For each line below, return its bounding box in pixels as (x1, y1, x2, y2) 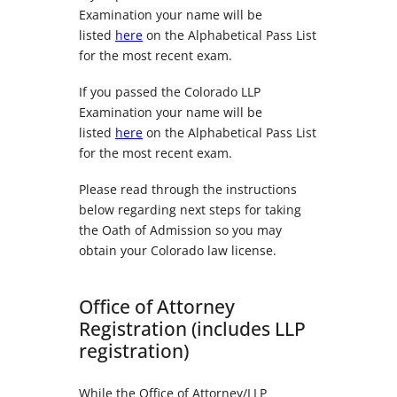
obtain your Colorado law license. (79, 242, 276, 260)
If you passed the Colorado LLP (79, 83, 261, 101)
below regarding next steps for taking (79, 201, 301, 219)
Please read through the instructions (79, 181, 297, 198)
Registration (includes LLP (79, 315, 306, 342)
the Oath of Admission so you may (79, 222, 282, 239)
